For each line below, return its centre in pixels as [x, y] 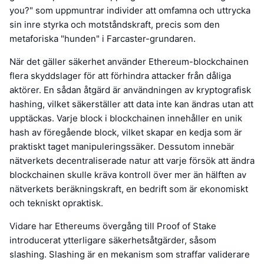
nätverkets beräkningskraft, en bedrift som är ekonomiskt [129, 189]
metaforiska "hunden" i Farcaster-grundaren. [103, 39]
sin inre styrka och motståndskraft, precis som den [115, 25]
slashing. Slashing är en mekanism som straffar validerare [130, 255]
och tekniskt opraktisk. [56, 203]
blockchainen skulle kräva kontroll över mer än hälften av [128, 175]
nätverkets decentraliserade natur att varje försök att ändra [132, 161]
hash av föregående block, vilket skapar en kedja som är [126, 133]
